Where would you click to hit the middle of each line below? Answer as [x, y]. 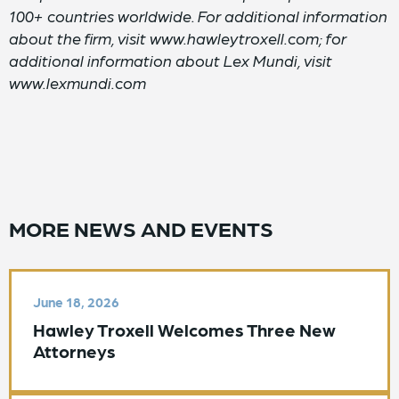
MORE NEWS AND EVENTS [141, 228]
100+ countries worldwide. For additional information [198, 16]
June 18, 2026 [76, 302]
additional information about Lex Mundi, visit [171, 60]
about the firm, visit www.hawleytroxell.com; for [178, 38]
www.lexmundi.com [77, 82]
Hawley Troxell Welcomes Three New [184, 330]
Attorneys [74, 351]
